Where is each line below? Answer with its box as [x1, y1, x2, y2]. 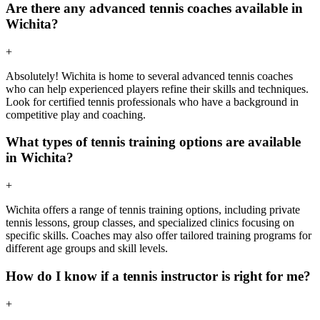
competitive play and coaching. [6, 108, 146, 121]
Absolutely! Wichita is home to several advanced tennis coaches [6, 69, 293, 82]
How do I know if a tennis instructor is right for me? [6, 268, 311, 284]
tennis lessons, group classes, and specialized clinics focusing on [6, 216, 294, 229]
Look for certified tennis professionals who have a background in [6, 95, 299, 108]
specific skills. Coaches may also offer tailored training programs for [6, 229, 311, 242]
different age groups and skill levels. [6, 242, 168, 255]
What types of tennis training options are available [6, 134, 301, 150]
